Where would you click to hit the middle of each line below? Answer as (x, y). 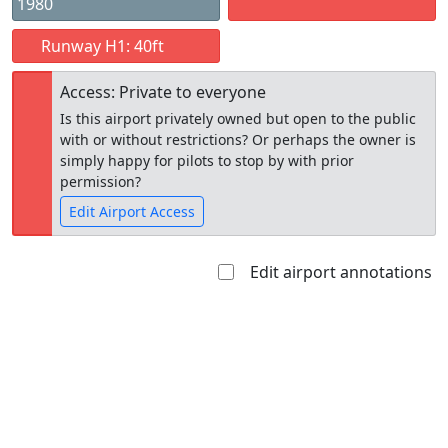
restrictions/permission (227, 334)
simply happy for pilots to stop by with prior (207, 160)
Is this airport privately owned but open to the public (238, 118)
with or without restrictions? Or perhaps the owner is (238, 139)
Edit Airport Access (132, 211)
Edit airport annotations (341, 272)
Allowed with (227, 310)
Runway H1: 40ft (100, 46)
